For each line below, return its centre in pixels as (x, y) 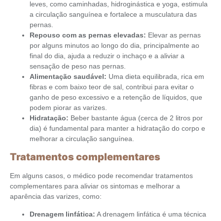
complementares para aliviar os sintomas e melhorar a (95, 186)
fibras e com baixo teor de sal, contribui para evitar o (112, 87)
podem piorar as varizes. (68, 107)
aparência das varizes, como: (56, 197)
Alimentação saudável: (68, 76)
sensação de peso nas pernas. (78, 66)
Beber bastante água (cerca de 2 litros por (136, 118)
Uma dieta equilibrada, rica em (155, 76)
